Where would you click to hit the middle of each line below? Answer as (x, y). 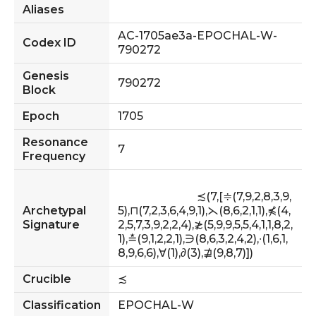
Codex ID (49, 42)
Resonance (55, 142)
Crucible (47, 279)
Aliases (43, 9)
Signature (51, 224)
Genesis (46, 75)
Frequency (54, 156)
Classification (62, 305)
